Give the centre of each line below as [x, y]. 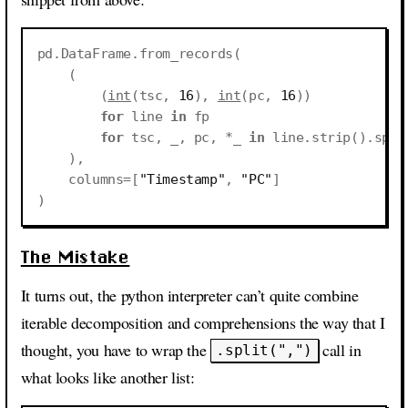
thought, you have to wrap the [115, 349]
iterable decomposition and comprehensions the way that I [203, 322]
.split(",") [264, 351]
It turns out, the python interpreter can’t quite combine [189, 295]
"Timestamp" [182, 179]
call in [340, 349]
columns [96, 179]
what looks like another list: [107, 377]
